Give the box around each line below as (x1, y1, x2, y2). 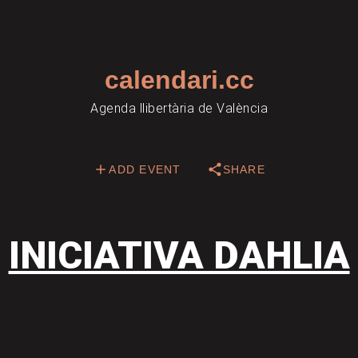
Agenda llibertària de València (90, 101, 268, 116)
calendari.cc (104, 66, 254, 94)
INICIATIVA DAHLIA (8, 233, 350, 278)
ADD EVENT (109, 163, 181, 176)
